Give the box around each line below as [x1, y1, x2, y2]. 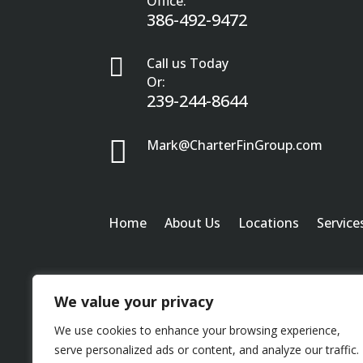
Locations [238, 214, 300, 233]
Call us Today [147, 54, 229, 73]
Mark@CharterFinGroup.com [147, 135, 323, 154]
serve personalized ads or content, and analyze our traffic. [54, 342, 359, 357]
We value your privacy [54, 292, 213, 311]
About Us [164, 214, 221, 233]
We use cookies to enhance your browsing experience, [54, 322, 340, 338]
